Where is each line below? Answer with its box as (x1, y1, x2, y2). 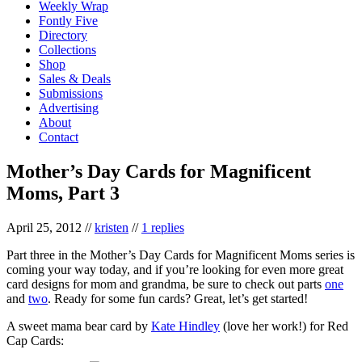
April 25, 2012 (6, 220, 82, 234)
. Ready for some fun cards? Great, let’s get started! (48, 291, 308, 305)
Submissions (39, 86, 103, 100)
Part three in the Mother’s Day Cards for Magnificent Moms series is (6, 247, 355, 262)
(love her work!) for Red (220, 318, 348, 333)
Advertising (39, 100, 99, 115)
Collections (39, 42, 96, 57)
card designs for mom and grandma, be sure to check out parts (6, 276, 325, 291)
